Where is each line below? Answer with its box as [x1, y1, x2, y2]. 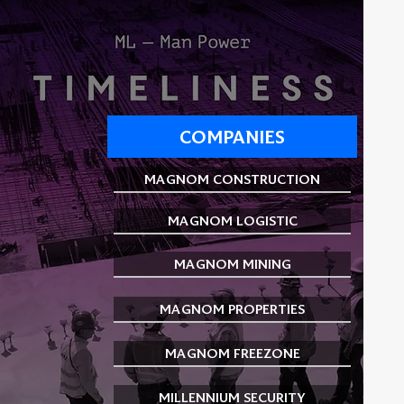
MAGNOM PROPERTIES [160, 300, 306, 317]
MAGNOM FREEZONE [164, 344, 300, 362]
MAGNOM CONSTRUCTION [144, 170, 321, 188]
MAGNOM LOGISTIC [167, 212, 298, 229]
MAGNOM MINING [173, 255, 291, 272]
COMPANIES [179, 124, 286, 149]
